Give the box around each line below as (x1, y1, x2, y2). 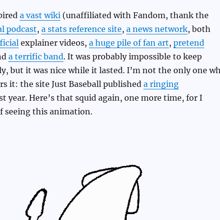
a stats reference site (41, 24, 122, 34)
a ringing (143, 79, 179, 89)
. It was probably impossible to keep (63, 52, 202, 62)
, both (187, 24, 211, 34)
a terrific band (8, 52, 63, 62)
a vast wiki (19, 10, 60, 21)
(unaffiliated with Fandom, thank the (60, 10, 209, 21)
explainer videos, (18, 38, 89, 48)
